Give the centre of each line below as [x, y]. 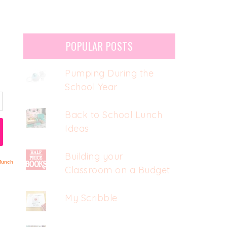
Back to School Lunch [114, 115]
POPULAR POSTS [99, 46]
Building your [94, 156]
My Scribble [91, 198]
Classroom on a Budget [118, 170]
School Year [91, 87]
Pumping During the [109, 73]
